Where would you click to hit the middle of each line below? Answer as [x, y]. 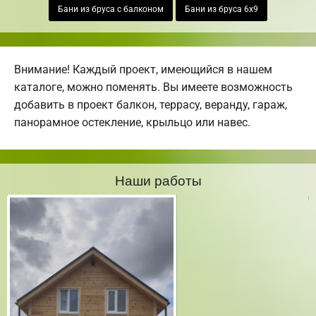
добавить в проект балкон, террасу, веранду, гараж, [151, 105]
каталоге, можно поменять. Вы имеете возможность [153, 87]
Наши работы [158, 180]
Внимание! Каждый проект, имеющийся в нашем [143, 70]
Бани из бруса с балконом [111, 10]
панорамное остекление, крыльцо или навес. [132, 123]
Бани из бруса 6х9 [221, 10]
